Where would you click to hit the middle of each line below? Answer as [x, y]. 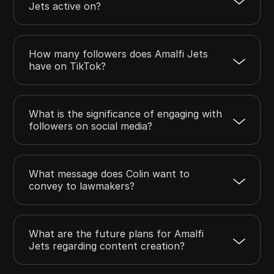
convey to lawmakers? [82, 186]
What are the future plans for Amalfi [117, 233]
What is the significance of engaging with [126, 113]
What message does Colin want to [109, 173]
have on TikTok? [68, 66]
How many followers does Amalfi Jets [119, 54]
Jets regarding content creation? [107, 246]
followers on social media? [91, 126]
